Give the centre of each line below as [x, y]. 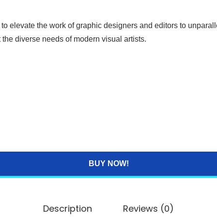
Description [68, 209]
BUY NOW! [108, 163]
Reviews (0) [148, 209]
